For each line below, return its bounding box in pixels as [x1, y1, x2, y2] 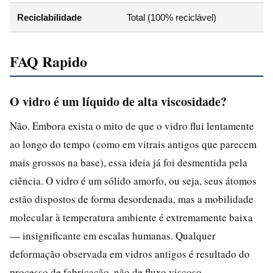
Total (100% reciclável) [127, 12, 216, 23]
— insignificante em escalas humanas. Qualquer [10, 228, 216, 243]
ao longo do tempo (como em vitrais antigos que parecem [10, 136, 257, 151]
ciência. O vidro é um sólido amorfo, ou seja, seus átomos [10, 173, 257, 188]
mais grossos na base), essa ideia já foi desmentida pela [10, 155, 247, 169]
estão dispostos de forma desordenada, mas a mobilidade [10, 191, 253, 206]
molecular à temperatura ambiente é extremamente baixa [10, 210, 253, 224]
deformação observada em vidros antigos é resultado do [10, 246, 250, 261]
